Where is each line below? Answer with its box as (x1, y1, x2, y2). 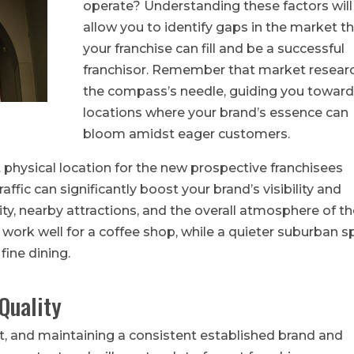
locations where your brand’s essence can (82, 104, 348, 120)
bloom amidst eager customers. (82, 126, 290, 141)
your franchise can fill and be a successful (82, 40, 345, 56)
